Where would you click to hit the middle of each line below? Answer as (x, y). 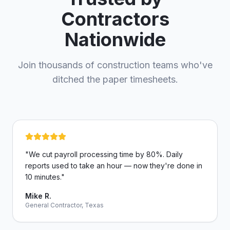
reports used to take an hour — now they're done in (114, 166)
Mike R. (38, 196)
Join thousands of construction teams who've (115, 65)
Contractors (115, 19)
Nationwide (115, 40)
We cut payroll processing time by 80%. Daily (106, 154)
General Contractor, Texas (64, 205)
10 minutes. (43, 177)
